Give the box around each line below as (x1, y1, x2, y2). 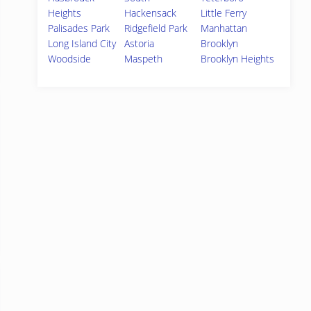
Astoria (124, 37, 155, 50)
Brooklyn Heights (201, 52, 275, 65)
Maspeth (124, 52, 163, 65)
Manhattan (201, 22, 248, 35)
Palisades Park (48, 22, 110, 35)
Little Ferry (201, 6, 247, 19)
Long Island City (48, 37, 116, 50)
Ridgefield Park (124, 22, 188, 35)
